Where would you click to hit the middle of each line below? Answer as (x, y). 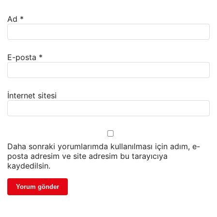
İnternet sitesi (32, 96)
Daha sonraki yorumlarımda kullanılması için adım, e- (104, 147)
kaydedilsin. (29, 166)
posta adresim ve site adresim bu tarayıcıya (87, 156)
